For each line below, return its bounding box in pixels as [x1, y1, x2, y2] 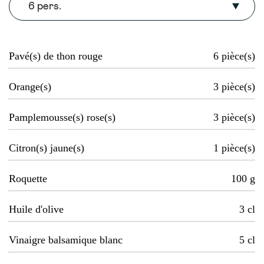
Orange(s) [9, 81, 51, 93]
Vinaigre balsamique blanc [9, 234, 123, 246]
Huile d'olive [9, 203, 64, 216]
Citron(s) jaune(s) [9, 142, 84, 154]
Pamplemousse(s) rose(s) [9, 111, 115, 124]
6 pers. [28, 1, 61, 12]
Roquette [9, 173, 47, 185]
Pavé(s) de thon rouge [9, 50, 103, 62]
